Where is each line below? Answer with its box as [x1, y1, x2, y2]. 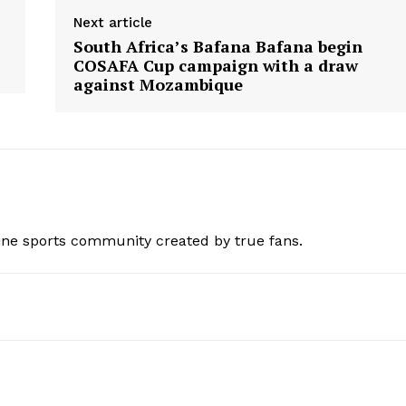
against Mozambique [72, 73, 243, 96]
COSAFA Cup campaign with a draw [72, 54, 358, 77]
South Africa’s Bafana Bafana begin [72, 35, 362, 58]
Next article [72, 14, 152, 32]
